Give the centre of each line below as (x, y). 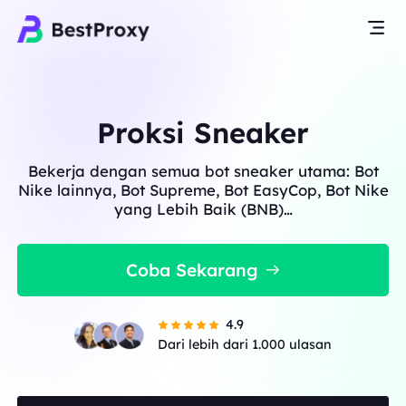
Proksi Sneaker (203, 132)
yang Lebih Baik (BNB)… (203, 208)
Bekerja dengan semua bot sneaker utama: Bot (203, 170)
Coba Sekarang (192, 270)
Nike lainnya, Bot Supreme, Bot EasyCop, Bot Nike (203, 189)
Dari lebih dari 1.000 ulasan (245, 345)
